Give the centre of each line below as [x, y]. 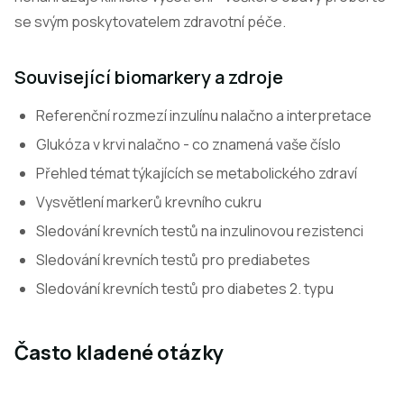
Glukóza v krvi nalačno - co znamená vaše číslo [188, 144]
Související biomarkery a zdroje [149, 77]
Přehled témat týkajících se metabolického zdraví [197, 173]
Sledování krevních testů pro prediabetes [173, 260]
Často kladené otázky [119, 353]
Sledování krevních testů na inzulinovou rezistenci [200, 231]
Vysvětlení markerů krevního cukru [149, 202]
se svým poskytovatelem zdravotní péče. [150, 22]
